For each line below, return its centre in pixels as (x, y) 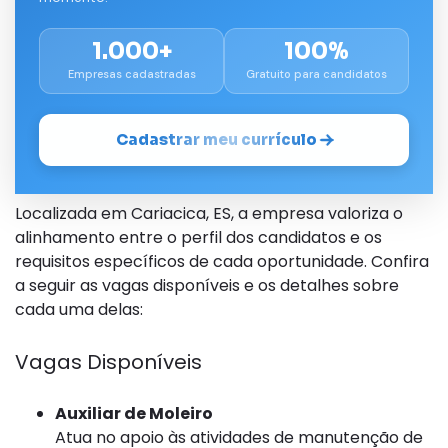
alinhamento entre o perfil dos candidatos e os (198, 238)
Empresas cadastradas (131, 74)
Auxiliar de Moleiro (134, 414)
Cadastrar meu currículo (216, 140)
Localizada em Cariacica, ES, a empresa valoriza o (209, 214)
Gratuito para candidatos (316, 74)
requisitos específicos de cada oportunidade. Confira (222, 262)
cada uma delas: (79, 310)
